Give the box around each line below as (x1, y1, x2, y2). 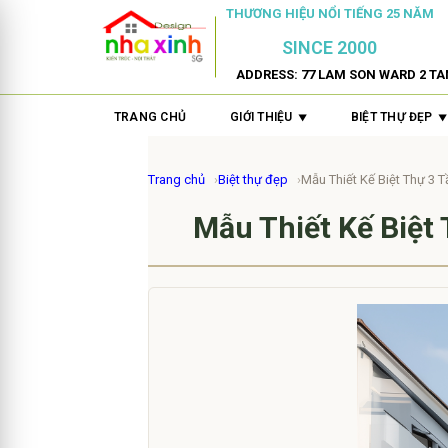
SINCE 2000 (282, 37, 378, 59)
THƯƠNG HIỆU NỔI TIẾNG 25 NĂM (225, 6, 434, 22)
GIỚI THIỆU (230, 110, 293, 124)
